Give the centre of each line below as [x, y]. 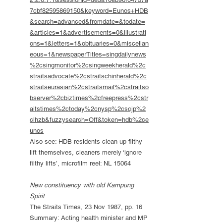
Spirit [37, 196]
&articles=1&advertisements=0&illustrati [88, 32]
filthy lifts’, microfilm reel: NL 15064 [80, 163]
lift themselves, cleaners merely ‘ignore [86, 152]
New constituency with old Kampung [82, 185]
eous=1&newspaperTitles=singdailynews [88, 54]
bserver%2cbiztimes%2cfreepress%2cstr [89, 98]
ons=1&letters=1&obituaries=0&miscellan [89, 43]
